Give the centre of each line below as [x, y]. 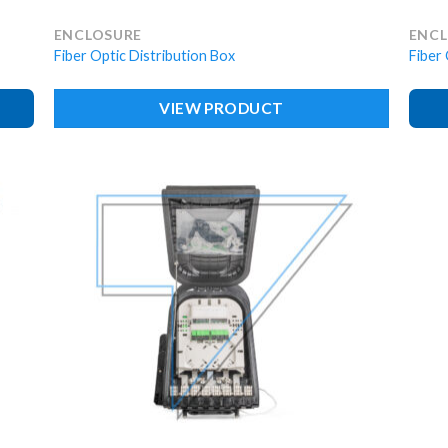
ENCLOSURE [98, 34]
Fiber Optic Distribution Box [144, 56]
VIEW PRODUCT [221, 107]
